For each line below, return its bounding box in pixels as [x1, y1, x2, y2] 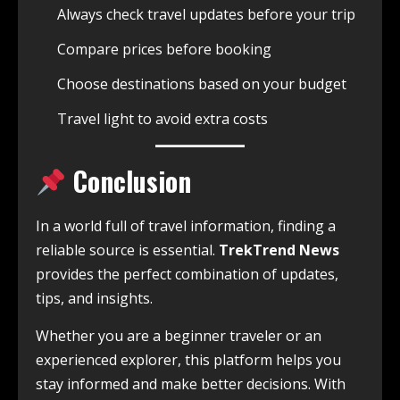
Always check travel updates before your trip [57, 4, 355, 25]
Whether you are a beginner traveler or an [36, 326, 321, 346]
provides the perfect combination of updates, [36, 264, 338, 285]
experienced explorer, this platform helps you [36, 350, 341, 371]
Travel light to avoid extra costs [57, 109, 268, 129]
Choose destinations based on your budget [57, 74, 346, 95]
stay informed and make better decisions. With [36, 374, 346, 395]
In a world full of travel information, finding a [36, 216, 336, 237]
